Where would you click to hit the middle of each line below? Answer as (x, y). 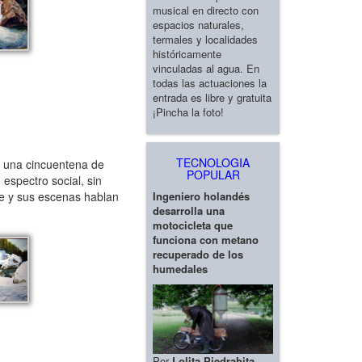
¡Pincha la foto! (188, 112)
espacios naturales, (198, 24)
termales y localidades (205, 39)
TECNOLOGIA (213, 162)
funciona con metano (206, 239)
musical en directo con (206, 10)
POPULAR (213, 174)
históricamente (187, 53)
